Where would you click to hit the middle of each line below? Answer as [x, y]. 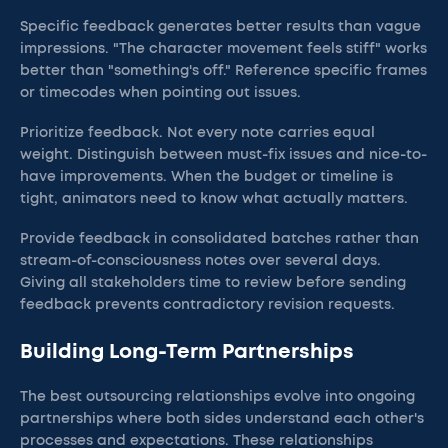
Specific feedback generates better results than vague [220, 27]
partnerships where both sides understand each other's [222, 419]
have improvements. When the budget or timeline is [206, 177]
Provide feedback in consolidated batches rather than [219, 239]
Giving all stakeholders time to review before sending [213, 283]
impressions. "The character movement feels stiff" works [223, 49]
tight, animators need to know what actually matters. [214, 199]
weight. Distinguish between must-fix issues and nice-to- [223, 155]
